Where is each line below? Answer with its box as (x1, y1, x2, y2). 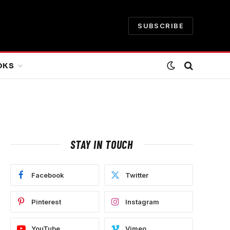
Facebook (31, 171, 64, 179)
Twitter (125, 171, 148, 179)
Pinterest (31, 198, 61, 206)
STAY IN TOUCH (70, 138, 133, 151)
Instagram (125, 198, 159, 206)
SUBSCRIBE (138, 21, 184, 30)
